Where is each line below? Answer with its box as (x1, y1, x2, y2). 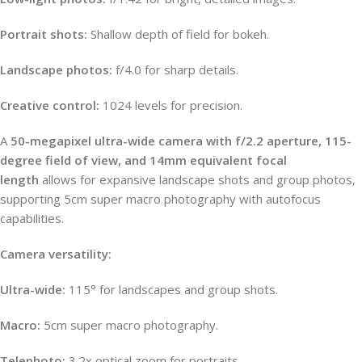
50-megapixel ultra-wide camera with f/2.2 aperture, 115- (11, 132, 351, 149)
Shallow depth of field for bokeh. (87, 25, 269, 42)
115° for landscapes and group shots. (65, 280, 278, 297)
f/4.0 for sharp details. (112, 61, 238, 78)
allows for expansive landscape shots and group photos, (39, 170, 356, 187)
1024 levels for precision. (99, 96, 242, 113)
